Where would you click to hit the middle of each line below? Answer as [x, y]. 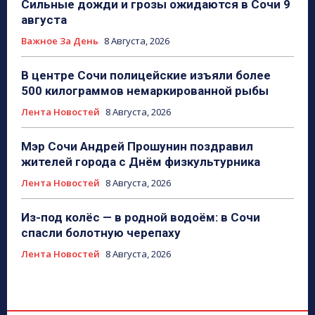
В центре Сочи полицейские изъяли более [146, 75]
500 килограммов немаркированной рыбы [145, 90]
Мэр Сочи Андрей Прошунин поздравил [137, 146]
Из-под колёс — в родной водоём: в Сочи [141, 217]
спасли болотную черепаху [101, 232]
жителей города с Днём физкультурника [141, 161]
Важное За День [60, 40]
